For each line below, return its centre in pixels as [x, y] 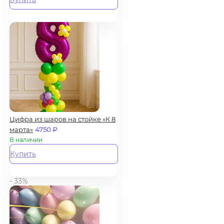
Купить [23, 154]
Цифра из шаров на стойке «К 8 [62, 119]
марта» [21, 129]
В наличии [26, 139]
